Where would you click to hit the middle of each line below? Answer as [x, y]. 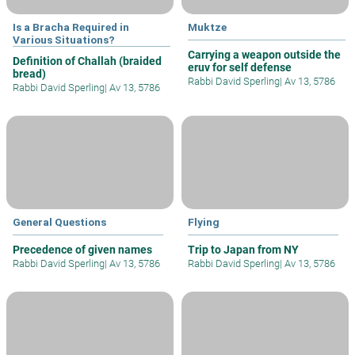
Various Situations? [64, 40]
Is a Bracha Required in [71, 27]
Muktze [207, 27]
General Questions [59, 222]
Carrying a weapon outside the [264, 55]
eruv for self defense [240, 68]
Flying [204, 222]
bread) [29, 74]
